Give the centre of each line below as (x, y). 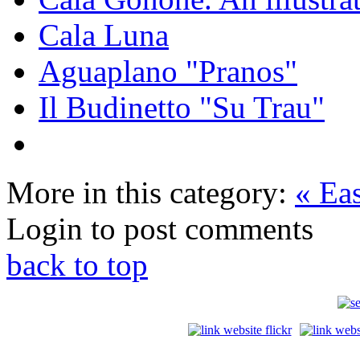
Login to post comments (160, 229)
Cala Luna (104, 35)
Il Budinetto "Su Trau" (182, 108)
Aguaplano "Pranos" (168, 72)
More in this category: (147, 193)
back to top (77, 265)
